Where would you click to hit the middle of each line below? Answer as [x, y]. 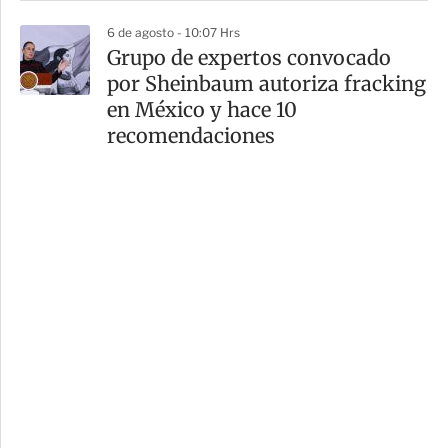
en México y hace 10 [202, 110]
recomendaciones [191, 136]
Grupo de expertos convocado [249, 58]
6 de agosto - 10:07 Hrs [173, 33]
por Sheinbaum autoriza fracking [266, 84]
